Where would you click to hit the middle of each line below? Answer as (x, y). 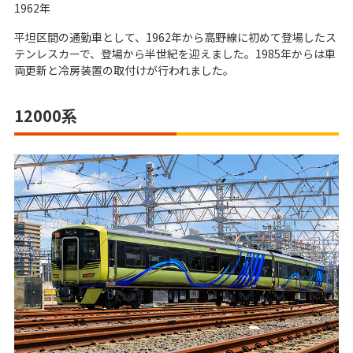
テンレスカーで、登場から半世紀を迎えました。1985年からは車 (175, 54)
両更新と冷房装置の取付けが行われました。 (124, 71)
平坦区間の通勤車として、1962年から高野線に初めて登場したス (175, 37)
